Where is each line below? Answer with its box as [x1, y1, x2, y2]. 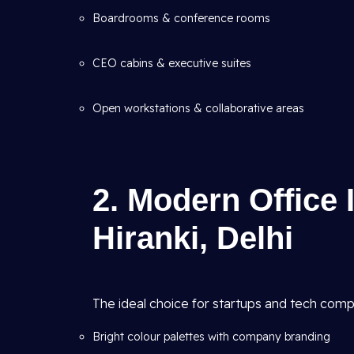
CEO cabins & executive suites [92, 56, 251, 70]
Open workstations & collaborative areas [92, 101, 304, 115]
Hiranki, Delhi [92, 220, 293, 255]
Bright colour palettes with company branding [92, 330, 330, 344]
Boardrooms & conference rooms [92, 11, 270, 25]
